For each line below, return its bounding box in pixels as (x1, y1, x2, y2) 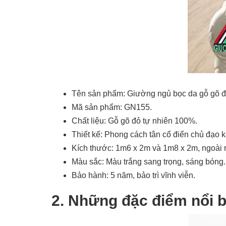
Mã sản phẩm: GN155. (72, 103, 152, 111)
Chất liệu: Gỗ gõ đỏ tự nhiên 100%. (72, 117, 197, 125)
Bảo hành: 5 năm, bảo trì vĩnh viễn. (72, 171, 195, 180)
